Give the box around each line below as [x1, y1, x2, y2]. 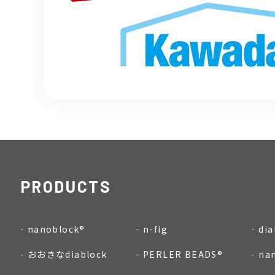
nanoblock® [27, 223, 85, 235]
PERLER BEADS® [143, 248, 223, 260]
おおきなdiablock [27, 248, 107, 260]
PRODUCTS [20, 177, 112, 196]
